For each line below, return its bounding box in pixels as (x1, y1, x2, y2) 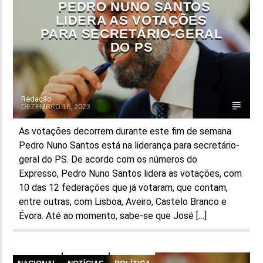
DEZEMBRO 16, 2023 (21, 102, 91, 111)
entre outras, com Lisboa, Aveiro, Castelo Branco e (19, 195, 227, 207)
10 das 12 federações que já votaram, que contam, (19, 181, 228, 193)
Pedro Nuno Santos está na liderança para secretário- (19, 139, 240, 151)
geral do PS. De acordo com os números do (19, 153, 198, 165)
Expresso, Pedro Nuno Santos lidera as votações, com (19, 167, 242, 179)
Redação (21, 94, 52, 103)
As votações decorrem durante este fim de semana (19, 125, 232, 137)
